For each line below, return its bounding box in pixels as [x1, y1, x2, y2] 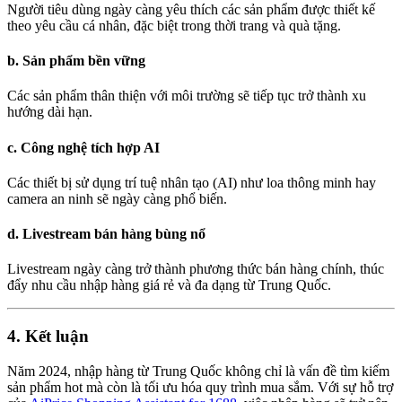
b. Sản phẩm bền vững [7, 53, 145, 69]
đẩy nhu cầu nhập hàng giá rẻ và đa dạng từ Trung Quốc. [7, 277, 331, 293]
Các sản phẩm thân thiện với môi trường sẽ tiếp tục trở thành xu [7, 88, 366, 104]
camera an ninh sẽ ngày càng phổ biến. [7, 190, 227, 206]
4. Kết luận [7, 327, 89, 346]
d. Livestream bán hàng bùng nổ [7, 226, 205, 242]
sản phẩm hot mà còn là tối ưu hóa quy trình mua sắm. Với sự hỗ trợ [7, 379, 393, 395]
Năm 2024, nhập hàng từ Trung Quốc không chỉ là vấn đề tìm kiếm [7, 363, 389, 379]
